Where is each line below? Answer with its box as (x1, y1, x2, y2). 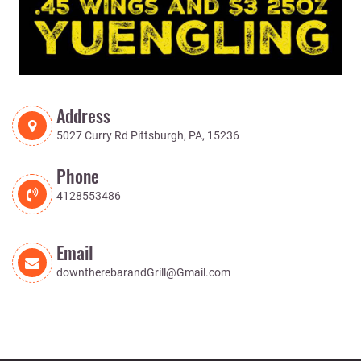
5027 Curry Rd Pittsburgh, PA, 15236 (56, 129, 239, 143)
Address (56, 102, 110, 129)
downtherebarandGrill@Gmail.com (56, 266, 230, 280)
